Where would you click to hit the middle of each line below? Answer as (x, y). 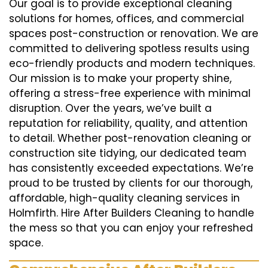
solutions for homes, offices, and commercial (127, 19)
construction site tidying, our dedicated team (128, 153)
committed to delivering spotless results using (129, 49)
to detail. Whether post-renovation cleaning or (130, 138)
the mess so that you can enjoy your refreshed (131, 228)
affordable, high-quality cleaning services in (124, 198)
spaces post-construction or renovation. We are (134, 34)
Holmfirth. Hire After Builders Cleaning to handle (132, 213)
